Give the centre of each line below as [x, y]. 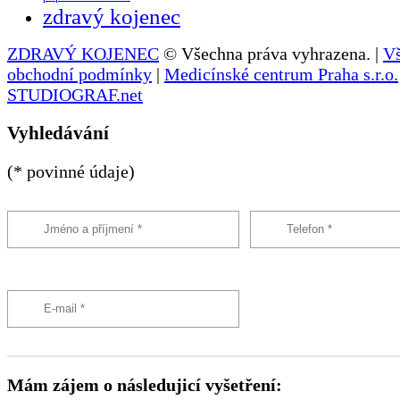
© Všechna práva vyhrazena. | [271, 54]
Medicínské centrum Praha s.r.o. [281, 75]
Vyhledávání [58, 133]
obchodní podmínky [79, 75]
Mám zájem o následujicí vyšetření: [145, 384]
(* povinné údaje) [71, 171]
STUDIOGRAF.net [75, 95]
